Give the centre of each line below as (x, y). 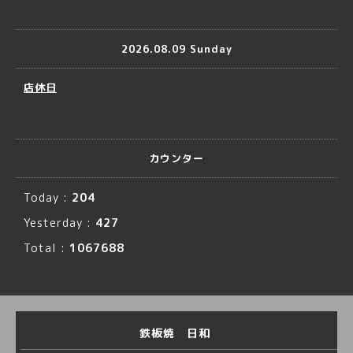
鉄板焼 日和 (176, 333)
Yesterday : (59, 223)
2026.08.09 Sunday (176, 48)
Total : (46, 248)
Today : (48, 197)
